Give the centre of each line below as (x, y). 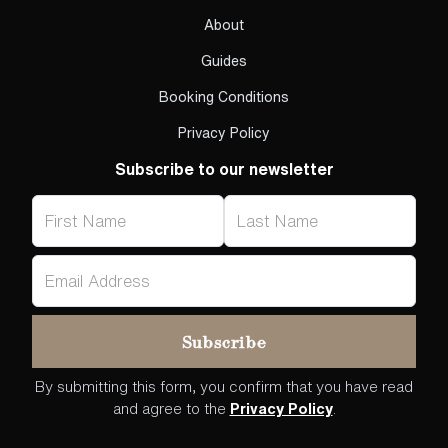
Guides (224, 61)
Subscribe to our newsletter (224, 169)
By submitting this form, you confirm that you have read (224, 387)
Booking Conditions (224, 97)
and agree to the (171, 409)
